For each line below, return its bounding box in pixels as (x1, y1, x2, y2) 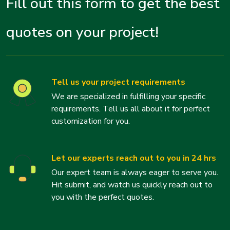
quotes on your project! (6, 22, 159, 42)
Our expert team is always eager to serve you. (51, 167, 218, 178)
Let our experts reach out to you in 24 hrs (51, 152, 216, 164)
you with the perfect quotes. (51, 191, 154, 203)
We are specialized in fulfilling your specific (51, 91, 205, 102)
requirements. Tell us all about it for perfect (51, 103, 210, 114)
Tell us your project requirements (51, 76, 185, 88)
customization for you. (51, 116, 130, 127)
